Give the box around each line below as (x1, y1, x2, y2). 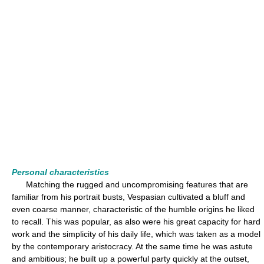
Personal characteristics (12, 167, 109, 177)
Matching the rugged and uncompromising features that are (12, 180, 248, 189)
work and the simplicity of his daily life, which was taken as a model (12, 229, 260, 239)
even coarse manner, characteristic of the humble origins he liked (12, 204, 255, 214)
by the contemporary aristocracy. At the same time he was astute (12, 242, 253, 251)
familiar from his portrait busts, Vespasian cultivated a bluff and (12, 192, 245, 202)
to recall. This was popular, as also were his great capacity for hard (12, 217, 260, 226)
